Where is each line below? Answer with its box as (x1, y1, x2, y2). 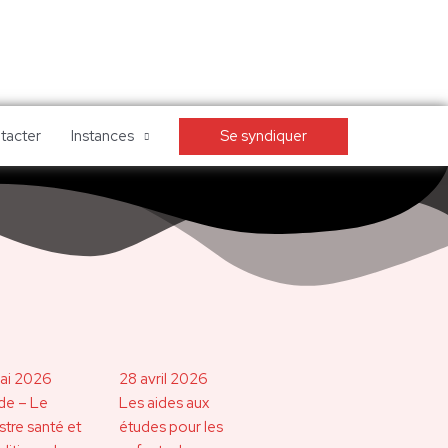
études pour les (119, 417, 223, 438)
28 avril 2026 (119, 369, 208, 390)
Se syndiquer (219, 125, 307, 146)
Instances (70, 126, 134, 146)
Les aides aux (119, 393, 209, 414)
